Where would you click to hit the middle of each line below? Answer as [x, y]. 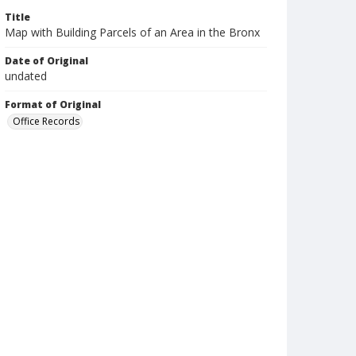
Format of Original [53, 104]
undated [26, 76]
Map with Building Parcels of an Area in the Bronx [132, 32]
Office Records [46, 121]
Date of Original [46, 61]
